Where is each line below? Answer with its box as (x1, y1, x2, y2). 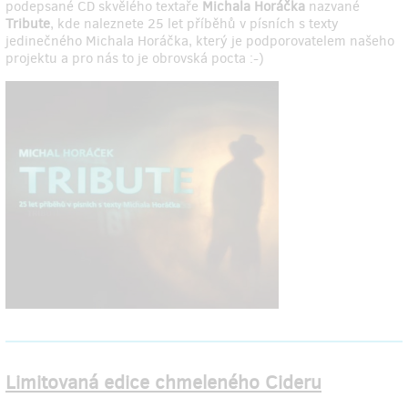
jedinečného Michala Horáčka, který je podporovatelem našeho (5, 32, 394, 51)
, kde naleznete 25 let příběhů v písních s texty (50, 15, 339, 34)
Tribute (5, 15, 50, 34)
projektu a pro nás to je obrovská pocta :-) (5, 49, 264, 68)
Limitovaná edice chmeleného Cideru (5, 370, 321, 396)
